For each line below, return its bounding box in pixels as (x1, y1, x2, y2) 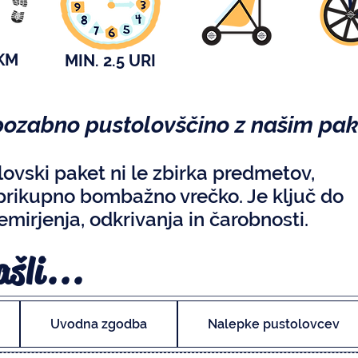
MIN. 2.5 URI (65, 51, 156, 71)
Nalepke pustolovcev (208, 316, 340, 332)
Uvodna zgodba (50, 316, 147, 332)
